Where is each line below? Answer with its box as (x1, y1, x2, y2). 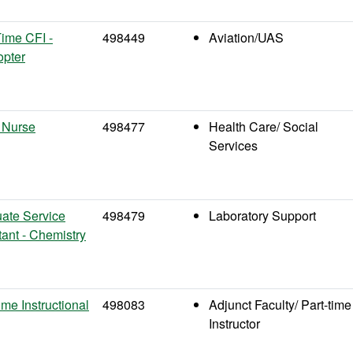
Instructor (209, 314, 260, 333)
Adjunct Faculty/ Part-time (209, 295, 351, 314)
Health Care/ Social (209, 117, 318, 136)
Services (209, 136, 258, 154)
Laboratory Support (209, 206, 316, 225)
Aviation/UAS (209, 28, 284, 46)
